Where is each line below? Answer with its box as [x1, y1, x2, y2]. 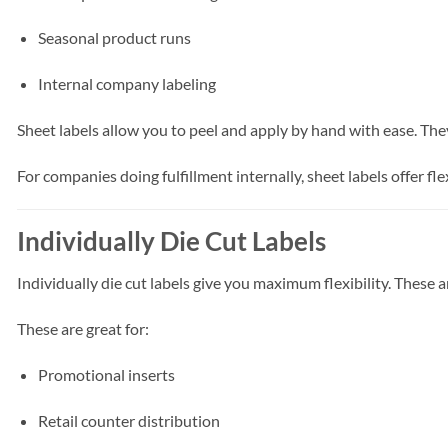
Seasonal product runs [37, 28, 191, 48]
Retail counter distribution [37, 410, 220, 430]
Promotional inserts [37, 365, 175, 385]
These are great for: [17, 319, 149, 339]
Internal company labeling [37, 74, 216, 94]
